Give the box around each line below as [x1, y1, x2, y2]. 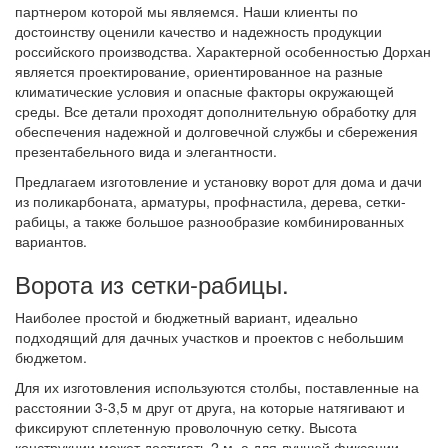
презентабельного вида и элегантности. [15, 141, 277, 162]
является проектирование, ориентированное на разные [15, 61, 383, 82]
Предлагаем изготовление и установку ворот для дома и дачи [15, 171, 422, 192]
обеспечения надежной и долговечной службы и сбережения [15, 121, 418, 142]
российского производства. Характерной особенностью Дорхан [15, 41, 431, 62]
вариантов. [15, 231, 87, 252]
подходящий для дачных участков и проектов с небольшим [15, 327, 404, 348]
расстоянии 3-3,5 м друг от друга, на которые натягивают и [15, 397, 405, 418]
